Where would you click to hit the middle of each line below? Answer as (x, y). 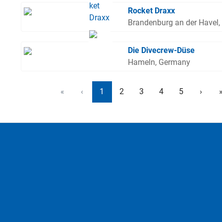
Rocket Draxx (152, 11)
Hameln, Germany (159, 62)
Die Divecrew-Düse (162, 51)
